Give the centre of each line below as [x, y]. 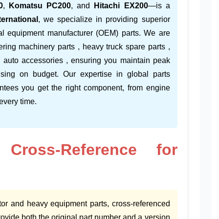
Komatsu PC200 [40, 6]
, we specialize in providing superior [104, 20]
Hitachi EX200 [121, 6]
